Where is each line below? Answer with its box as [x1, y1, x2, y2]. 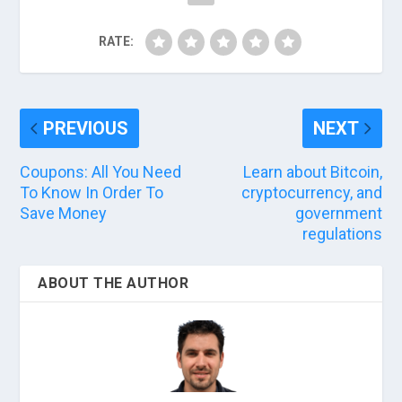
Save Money [20, 203, 108, 223]
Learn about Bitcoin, [242, 162, 382, 181]
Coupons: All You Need [20, 162, 182, 181]
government [294, 203, 382, 223]
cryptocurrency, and [240, 182, 382, 202]
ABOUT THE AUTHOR [38, 274, 189, 292]
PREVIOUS [43, 117, 129, 139]
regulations [301, 223, 382, 243]
